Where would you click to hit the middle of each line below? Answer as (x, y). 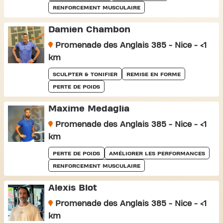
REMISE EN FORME (153, 74)
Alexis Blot (72, 188)
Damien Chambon (89, 30)
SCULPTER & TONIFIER (85, 74)
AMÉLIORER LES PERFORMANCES (157, 153)
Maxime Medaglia (89, 109)
